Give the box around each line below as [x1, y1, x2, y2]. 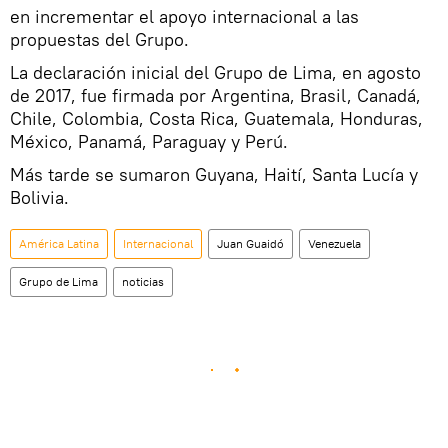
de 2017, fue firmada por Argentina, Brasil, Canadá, [10, 84, 421, 108]
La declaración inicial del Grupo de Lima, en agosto [10, 61, 421, 85]
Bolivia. [10, 186, 69, 210]
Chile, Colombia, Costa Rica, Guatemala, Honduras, [10, 107, 423, 131]
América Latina [19, 236, 99, 252]
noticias [122, 274, 164, 290]
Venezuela [308, 236, 361, 252]
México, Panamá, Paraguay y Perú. [10, 130, 288, 154]
